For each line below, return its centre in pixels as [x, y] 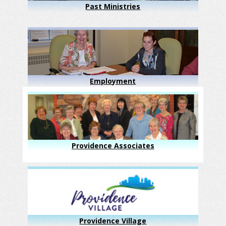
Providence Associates [113, 146]
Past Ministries [113, 6]
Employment [113, 81]
